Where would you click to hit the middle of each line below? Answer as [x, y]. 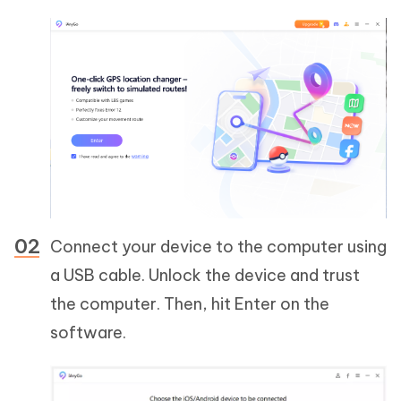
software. [88, 333]
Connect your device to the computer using [218, 247]
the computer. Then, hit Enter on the [190, 304]
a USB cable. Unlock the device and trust [205, 276]
